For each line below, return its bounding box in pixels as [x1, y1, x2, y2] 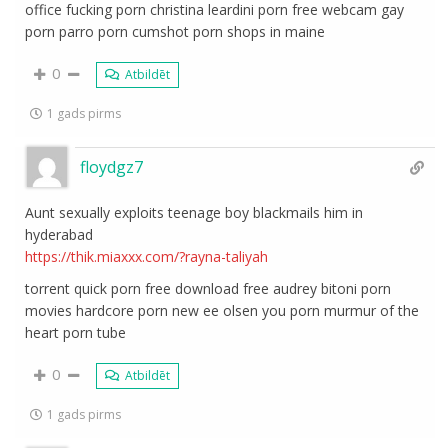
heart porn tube [25, 323, 127, 342]
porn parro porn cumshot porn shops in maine [25, 22, 326, 41]
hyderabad [25, 225, 94, 244]
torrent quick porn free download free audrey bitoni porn [25, 279, 392, 298]
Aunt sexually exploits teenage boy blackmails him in [25, 203, 364, 222]
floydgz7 [80, 156, 144, 178]
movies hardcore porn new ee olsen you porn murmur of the [25, 301, 420, 320]
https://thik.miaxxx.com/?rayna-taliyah [25, 247, 269, 266]
